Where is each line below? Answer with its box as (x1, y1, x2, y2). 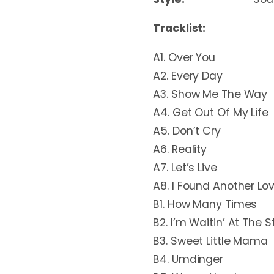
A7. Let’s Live (153, 160, 217, 176)
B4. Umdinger (153, 252, 223, 267)
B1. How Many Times (153, 197, 257, 212)
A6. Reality (153, 142, 207, 157)
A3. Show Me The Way (153, 87, 268, 102)
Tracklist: (153, 21, 206, 36)
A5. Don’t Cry (153, 124, 221, 139)
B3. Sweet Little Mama (153, 234, 268, 249)
